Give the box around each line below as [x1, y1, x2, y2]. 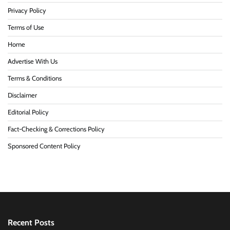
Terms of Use [8, 23, 44, 31]
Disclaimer [8, 91, 37, 99]
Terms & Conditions [8, 74, 62, 82]
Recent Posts [8, 217, 54, 227]
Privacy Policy [8, 6, 46, 14]
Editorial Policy [8, 108, 49, 116]
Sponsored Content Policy [8, 142, 81, 150]
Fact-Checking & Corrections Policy [8, 125, 105, 133]
